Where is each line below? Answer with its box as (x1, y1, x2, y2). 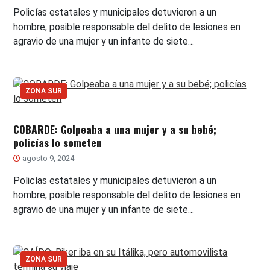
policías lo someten (13, 134, 102, 151)
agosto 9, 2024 (20, 154, 75, 163)
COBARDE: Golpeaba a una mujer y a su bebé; (13, 121, 217, 137)
